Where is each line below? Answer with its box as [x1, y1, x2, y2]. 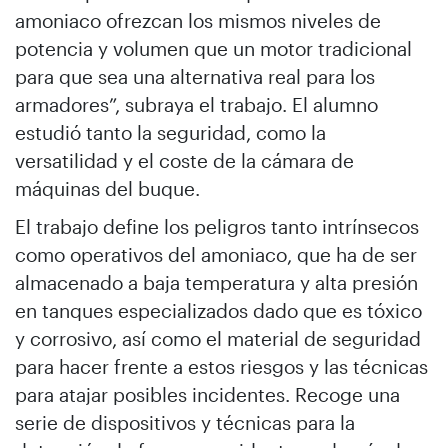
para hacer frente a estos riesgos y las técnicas [15, 355, 428, 378]
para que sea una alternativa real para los [15, 65, 375, 88]
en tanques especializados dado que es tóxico [15, 299, 422, 322]
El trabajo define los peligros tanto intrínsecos [15, 215, 419, 238]
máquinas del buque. [15, 177, 200, 200]
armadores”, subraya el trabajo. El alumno [15, 93, 378, 116]
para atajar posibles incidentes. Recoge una [15, 383, 400, 406]
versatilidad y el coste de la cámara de [15, 149, 354, 172]
